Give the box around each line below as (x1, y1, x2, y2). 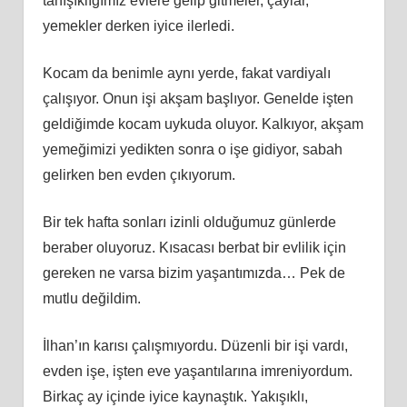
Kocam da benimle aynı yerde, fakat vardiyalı (42, 65, 331, 81)
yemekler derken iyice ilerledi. (42, 17, 234, 34)
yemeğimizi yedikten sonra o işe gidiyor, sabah (42, 141, 342, 157)
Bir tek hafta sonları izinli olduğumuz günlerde (42, 213, 336, 230)
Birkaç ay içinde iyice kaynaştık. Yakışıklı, (42, 388, 308, 404)
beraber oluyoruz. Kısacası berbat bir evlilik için (42, 239, 346, 255)
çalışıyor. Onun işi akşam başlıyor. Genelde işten (42, 90, 353, 106)
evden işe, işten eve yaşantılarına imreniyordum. (42, 362, 352, 379)
